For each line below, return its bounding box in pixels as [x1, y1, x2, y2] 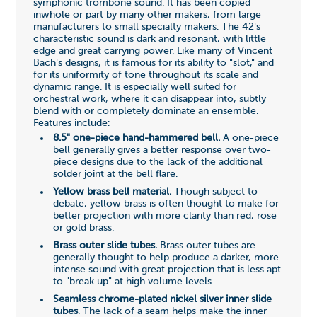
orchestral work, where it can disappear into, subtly [33, 94, 266, 105]
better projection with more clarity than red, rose [52, 211, 277, 221]
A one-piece [219, 133, 279, 144]
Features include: [33, 118, 110, 129]
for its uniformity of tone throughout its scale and [33, 70, 258, 81]
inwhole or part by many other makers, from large [33, 10, 261, 21]
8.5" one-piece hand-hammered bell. [52, 133, 220, 144]
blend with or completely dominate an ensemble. [33, 106, 258, 117]
